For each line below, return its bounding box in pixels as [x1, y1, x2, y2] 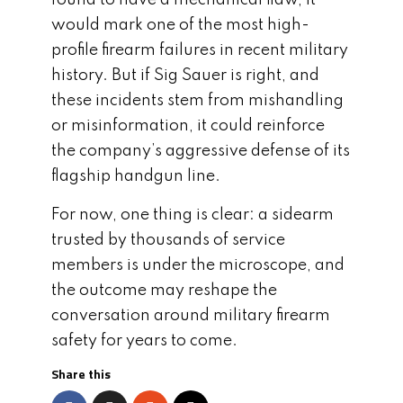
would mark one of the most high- [51, 16, 309, 33]
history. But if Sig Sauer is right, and [51, 67, 319, 84]
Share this [51, 363, 111, 383]
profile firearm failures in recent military [51, 41, 348, 58]
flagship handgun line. [51, 167, 220, 184]
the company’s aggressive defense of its [51, 142, 350, 159]
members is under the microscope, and [51, 256, 345, 273]
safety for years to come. [51, 332, 237, 349]
